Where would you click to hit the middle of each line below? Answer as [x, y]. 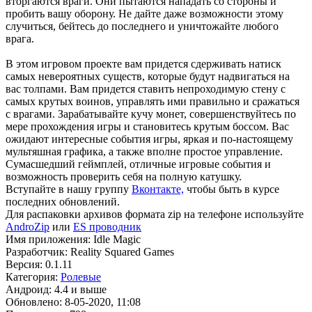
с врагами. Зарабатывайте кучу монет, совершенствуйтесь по [151, 114]
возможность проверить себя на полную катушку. [124, 176]
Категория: [33, 276]
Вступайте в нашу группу [69, 189]
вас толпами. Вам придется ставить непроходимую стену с [146, 88]
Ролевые [81, 276]
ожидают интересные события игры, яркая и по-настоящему [149, 139]
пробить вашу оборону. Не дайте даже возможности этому [145, 13]
